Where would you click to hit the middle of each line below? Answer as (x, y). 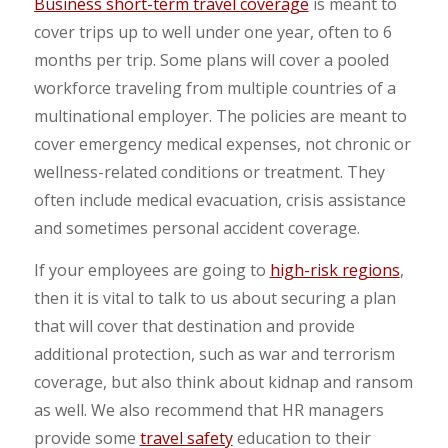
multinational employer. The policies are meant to (220, 116)
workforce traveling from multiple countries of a (214, 88)
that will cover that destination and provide (194, 325)
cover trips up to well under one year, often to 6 (212, 32)
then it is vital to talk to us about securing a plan (214, 297)
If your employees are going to (151, 269)
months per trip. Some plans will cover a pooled (211, 60)
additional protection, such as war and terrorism (214, 353)
